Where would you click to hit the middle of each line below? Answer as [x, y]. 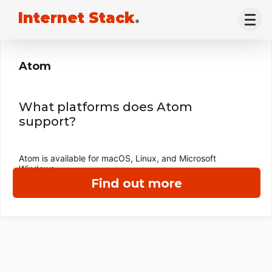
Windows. [38, 168]
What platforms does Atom [106, 107]
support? [47, 121]
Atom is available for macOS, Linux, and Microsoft [117, 158]
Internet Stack [76, 18]
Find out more [137, 183]
